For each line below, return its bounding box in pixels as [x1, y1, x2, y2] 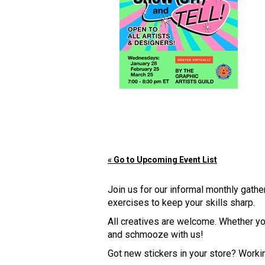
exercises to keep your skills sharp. [108, 197, 255, 208]
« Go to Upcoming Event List [108, 155, 217, 164]
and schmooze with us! [108, 229, 203, 240]
